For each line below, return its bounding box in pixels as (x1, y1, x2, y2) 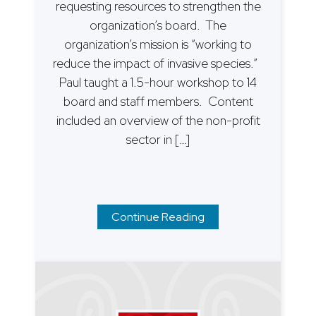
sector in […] (126, 130, 190, 147)
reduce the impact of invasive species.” (53, 54, 263, 71)
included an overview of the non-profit (56, 111, 260, 128)
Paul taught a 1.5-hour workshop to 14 (59, 73, 257, 90)
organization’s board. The (90, 16, 226, 33)
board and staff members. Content (63, 92, 253, 109)
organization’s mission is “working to (64, 35, 252, 52)
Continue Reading (111, 209, 205, 224)
